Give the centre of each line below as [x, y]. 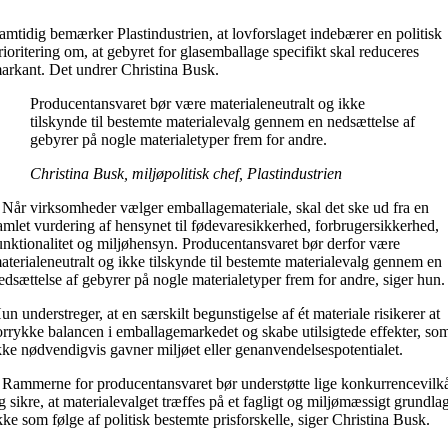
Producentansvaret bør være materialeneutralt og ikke [198, 104]
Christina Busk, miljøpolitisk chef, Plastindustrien [186, 174]
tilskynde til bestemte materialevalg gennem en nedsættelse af [223, 122]
